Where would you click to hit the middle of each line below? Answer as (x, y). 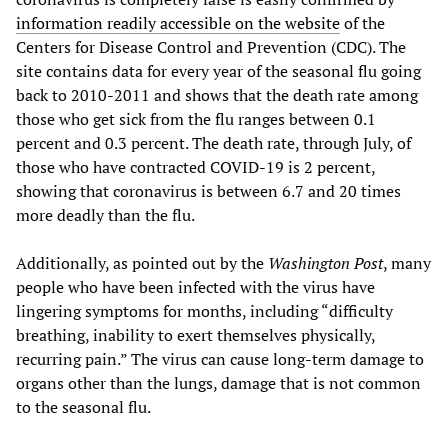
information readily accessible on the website (178, 23)
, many (407, 263)
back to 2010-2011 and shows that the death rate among (217, 95)
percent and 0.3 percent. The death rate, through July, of (213, 143)
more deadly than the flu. (105, 215)
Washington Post (325, 263)
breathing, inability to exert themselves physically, (195, 335)
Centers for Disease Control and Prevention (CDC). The (211, 47)
